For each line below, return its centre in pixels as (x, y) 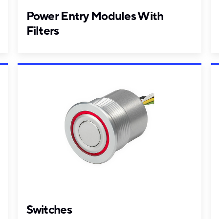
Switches (49, 210)
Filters (43, 31)
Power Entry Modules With (95, 17)
